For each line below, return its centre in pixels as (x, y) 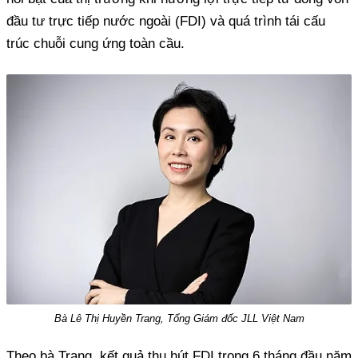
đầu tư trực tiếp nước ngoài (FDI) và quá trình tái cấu (166, 21)
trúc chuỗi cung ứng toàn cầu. (95, 43)
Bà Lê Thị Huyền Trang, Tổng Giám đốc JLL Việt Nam (179, 318)
